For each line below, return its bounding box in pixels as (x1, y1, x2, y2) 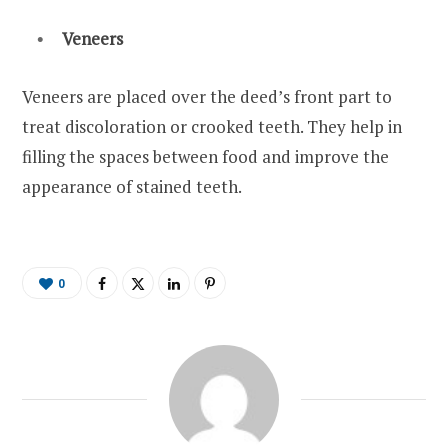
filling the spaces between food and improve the (22, 145, 389, 169)
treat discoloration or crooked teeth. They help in (22, 115, 402, 139)
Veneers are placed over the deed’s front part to (22, 85, 392, 109)
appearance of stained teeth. (22, 175, 245, 199)
